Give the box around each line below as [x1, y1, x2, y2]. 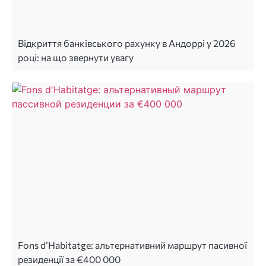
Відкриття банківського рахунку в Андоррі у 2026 [18, 37, 236, 49]
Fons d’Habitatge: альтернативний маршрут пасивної [18, 239, 247, 251]
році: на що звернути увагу [18, 52, 134, 64]
